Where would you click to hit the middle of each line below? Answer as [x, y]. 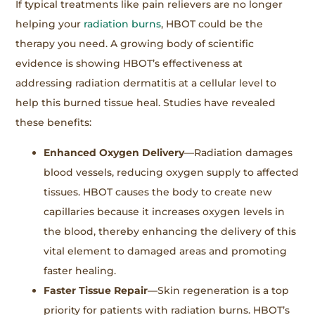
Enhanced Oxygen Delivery [114, 152]
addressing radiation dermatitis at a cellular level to [146, 83]
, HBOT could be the [212, 24]
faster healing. [80, 270]
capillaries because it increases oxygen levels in [165, 211]
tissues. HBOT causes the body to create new [158, 192]
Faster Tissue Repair [96, 290]
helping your [50, 24]
